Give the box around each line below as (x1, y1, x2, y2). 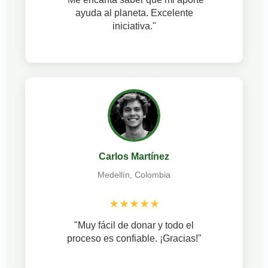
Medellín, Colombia (98, 169, 170, 179)
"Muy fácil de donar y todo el (74, 220, 194, 230)
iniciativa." (112, 20, 156, 31)
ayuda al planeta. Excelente (75, 7, 193, 18)
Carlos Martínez (99, 151, 169, 162)
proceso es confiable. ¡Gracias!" (66, 233, 202, 243)
